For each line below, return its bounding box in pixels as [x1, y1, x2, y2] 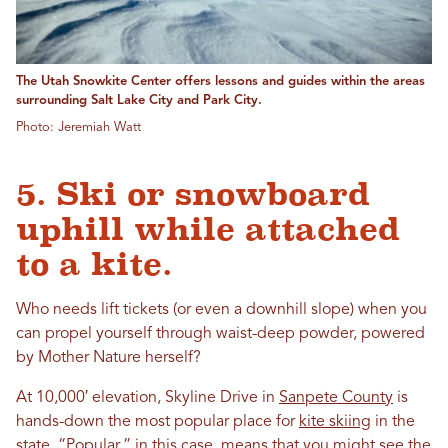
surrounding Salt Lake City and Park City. [16, 94, 262, 108]
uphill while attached [16, 211, 400, 248]
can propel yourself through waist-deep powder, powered [16, 326, 425, 343]
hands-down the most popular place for [16, 414, 299, 431]
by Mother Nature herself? [16, 350, 201, 367]
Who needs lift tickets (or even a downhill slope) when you [16, 302, 427, 319]
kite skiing [299, 414, 371, 431]
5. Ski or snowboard [16, 176, 370, 213]
